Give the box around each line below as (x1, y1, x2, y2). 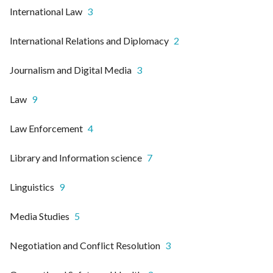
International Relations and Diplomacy (10, 34, 169, 46)
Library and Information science (10, 151, 142, 163)
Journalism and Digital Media (10, 63, 132, 76)
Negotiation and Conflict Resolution (10, 239, 160, 251)
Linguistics (10, 180, 54, 193)
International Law (10, 5, 82, 17)
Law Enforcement (10, 122, 83, 134)
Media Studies (10, 210, 69, 222)
